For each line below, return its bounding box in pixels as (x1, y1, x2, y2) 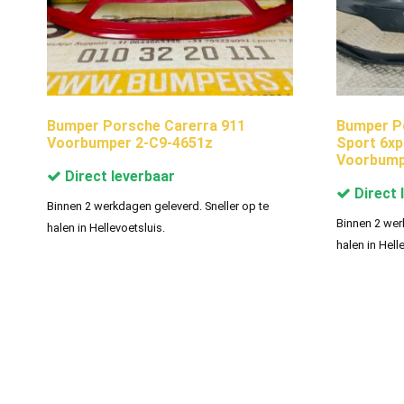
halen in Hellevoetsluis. (47, 220, 165, 234)
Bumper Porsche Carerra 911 (47, 116, 245, 134)
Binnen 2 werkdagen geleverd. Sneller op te (47, 198, 269, 213)
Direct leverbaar (61, 167, 175, 185)
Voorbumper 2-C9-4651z (47, 133, 213, 151)
